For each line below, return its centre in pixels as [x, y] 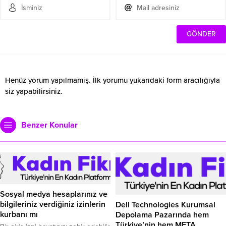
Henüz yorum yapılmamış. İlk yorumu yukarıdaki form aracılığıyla [112, 80]
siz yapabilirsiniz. [34, 91]
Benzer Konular [49, 125]
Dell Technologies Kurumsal [165, 205]
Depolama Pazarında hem [162, 215]
